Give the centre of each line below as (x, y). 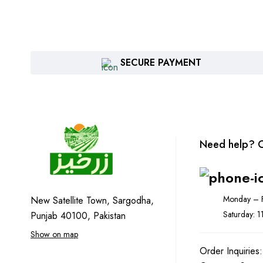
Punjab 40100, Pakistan (78, 216)
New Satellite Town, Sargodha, (92, 201)
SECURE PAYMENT (161, 63)
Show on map (54, 235)
